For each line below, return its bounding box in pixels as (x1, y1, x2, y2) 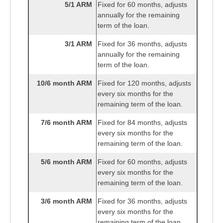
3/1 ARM (65, 40, 92, 48)
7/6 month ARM (41, 118, 92, 127)
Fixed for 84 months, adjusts (98, 118, 187, 127)
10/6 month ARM (37, 79, 92, 88)
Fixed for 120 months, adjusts (98, 79, 191, 88)
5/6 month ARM (41, 158, 92, 166)
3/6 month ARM (41, 197, 92, 206)
